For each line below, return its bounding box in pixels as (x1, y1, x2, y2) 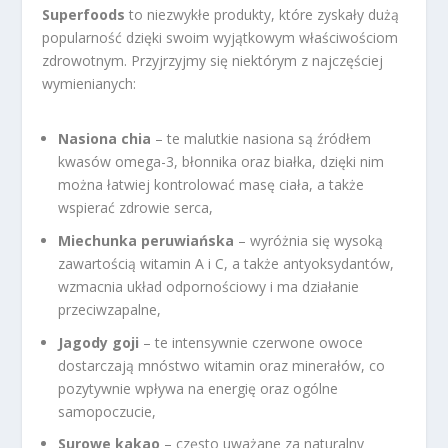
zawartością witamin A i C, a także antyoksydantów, (58, 253, 395, 273)
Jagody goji (58, 332, 140, 352)
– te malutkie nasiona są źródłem (151, 129, 372, 149)
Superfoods (42, 4, 126, 24)
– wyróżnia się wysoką (234, 230, 384, 250)
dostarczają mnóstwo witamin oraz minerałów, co (58, 355, 386, 375)
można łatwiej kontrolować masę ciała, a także (58, 175, 365, 195)
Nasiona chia (58, 129, 152, 149)
